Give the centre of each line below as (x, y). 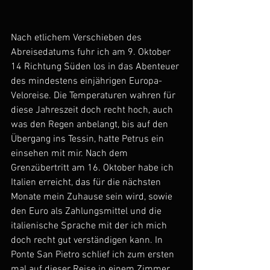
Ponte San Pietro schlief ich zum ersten (94, 255)
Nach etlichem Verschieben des (77, 38)
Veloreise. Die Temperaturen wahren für (94, 96)
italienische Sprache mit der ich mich (90, 226)
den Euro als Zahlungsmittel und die (87, 212)
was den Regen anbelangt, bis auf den (91, 125)
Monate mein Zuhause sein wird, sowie (93, 197)
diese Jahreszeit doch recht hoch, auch (93, 110)
